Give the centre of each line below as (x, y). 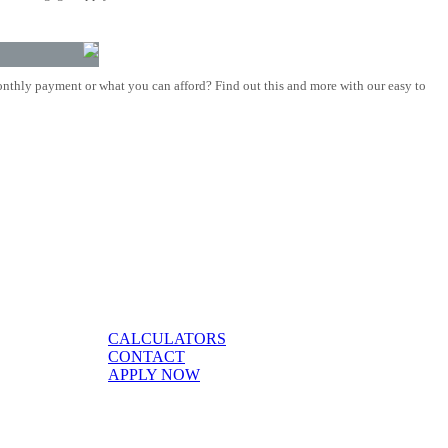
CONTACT (146, 356)
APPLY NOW (154, 374)
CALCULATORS (167, 338)
